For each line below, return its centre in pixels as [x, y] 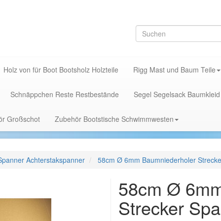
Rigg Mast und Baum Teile [174, 70]
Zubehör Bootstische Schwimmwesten [114, 119]
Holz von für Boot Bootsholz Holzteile [61, 70]
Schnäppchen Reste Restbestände [65, 94]
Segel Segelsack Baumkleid [177, 94]
